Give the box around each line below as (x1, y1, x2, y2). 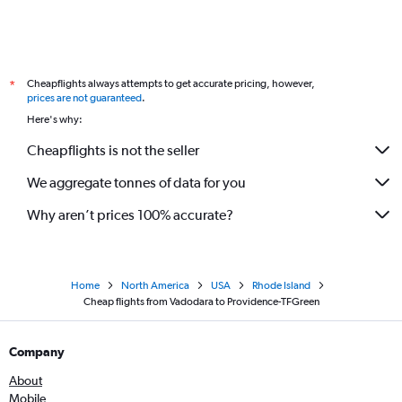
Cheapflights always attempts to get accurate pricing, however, (27, 77, 315, 90)
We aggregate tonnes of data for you (27, 173, 246, 191)
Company (9, 345, 65, 359)
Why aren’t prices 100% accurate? (27, 205, 233, 223)
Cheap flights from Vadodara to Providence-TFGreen (83, 295, 319, 308)
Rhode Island (251, 279, 310, 292)
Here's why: (27, 113, 83, 126)
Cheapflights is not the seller (27, 141, 199, 159)
